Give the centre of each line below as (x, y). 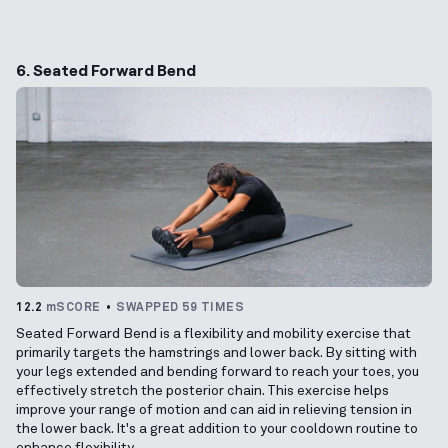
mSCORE (73, 307)
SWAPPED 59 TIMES (180, 307)
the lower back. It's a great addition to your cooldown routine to (217, 428)
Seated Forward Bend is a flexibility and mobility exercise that (213, 333)
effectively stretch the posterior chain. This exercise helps (202, 390)
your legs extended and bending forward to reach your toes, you (217, 371)
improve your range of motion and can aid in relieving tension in (214, 409)
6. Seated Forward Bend (106, 69)
